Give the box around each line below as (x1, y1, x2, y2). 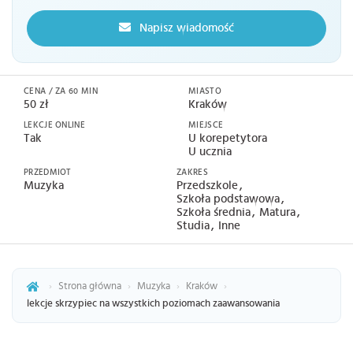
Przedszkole (176, 179, 241, 191)
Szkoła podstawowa (176, 192, 283, 205)
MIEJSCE (188, 120, 224, 129)
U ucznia (188, 145, 232, 158)
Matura (259, 206, 299, 218)
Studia (176, 219, 213, 232)
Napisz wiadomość (136, 21, 234, 34)
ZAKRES (176, 167, 208, 176)
